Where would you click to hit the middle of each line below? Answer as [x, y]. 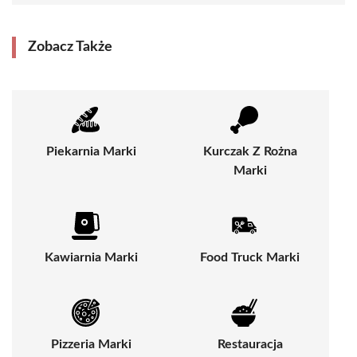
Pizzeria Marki [91, 345]
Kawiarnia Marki [91, 258]
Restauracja [250, 345]
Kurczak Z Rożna [250, 152]
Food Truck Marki [250, 258]
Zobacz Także [70, 47]
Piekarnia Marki [91, 152]
